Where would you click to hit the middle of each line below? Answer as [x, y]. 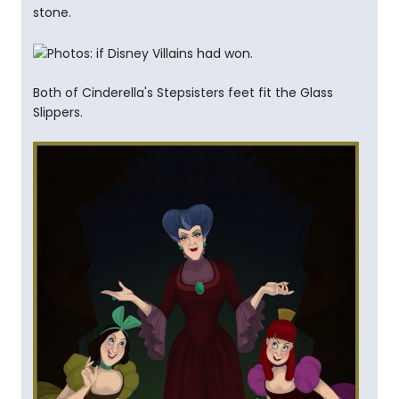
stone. [52, 13]
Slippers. [58, 112]
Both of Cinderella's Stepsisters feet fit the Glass [183, 92]
